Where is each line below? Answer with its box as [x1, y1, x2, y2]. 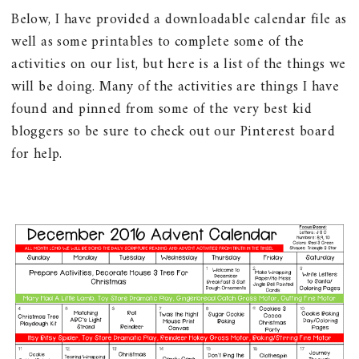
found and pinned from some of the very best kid [11, 96, 313, 122]
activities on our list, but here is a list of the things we [11, 51, 346, 77]
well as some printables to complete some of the [11, 29, 305, 54]
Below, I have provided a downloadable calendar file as [11, 6, 347, 32]
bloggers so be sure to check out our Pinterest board [11, 119, 336, 144]
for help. [11, 141, 63, 167]
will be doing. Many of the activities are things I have [11, 74, 340, 99]
